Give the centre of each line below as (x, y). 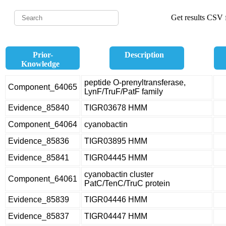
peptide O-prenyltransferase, (135, 82)
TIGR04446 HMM (116, 200)
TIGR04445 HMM (116, 158)
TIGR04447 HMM (116, 216)
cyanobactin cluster (119, 174)
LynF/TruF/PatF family (124, 92)
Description (144, 55)
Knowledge (40, 64)
